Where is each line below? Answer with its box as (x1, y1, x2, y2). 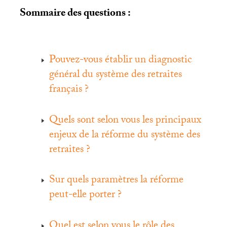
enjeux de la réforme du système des (49, 126, 201, 145)
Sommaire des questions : (19, 5, 131, 23)
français (49, 81, 83, 100)
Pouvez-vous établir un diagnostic (49, 52, 193, 70)
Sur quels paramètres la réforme (49, 172, 184, 191)
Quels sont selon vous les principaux (49, 111, 202, 130)
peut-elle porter (49, 186, 116, 205)
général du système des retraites (49, 66, 182, 85)
